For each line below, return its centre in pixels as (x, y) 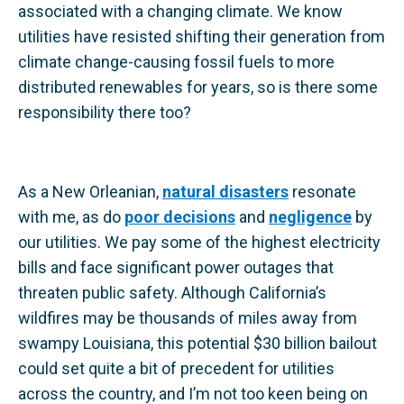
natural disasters (225, 192)
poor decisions (180, 217)
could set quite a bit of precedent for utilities (176, 368)
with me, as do (71, 217)
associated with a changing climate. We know (180, 11)
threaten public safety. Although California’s (172, 293)
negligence (310, 217)
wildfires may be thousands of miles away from (188, 318)
